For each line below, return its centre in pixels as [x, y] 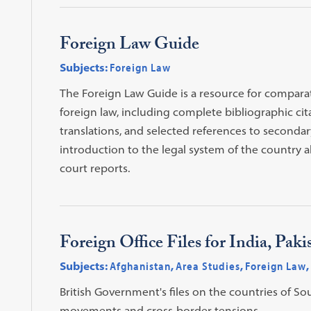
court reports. [94, 168]
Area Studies [208, 266]
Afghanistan [140, 266]
